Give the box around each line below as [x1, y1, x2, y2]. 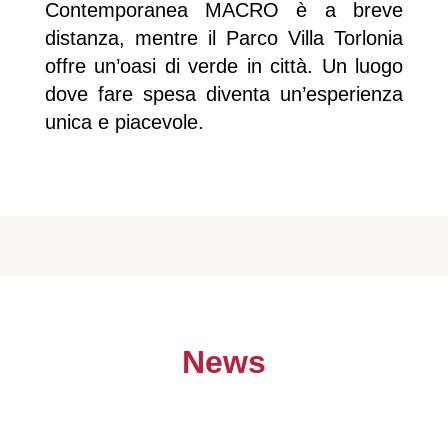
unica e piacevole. [44, 110, 204, 133]
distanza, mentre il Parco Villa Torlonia [44, 26, 404, 49]
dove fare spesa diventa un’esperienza [44, 82, 404, 105]
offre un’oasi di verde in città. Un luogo [44, 54, 404, 77]
